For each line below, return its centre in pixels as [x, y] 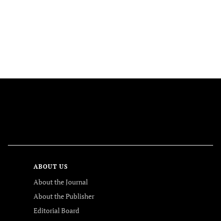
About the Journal [61, 182]
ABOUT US [51, 166]
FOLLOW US [110, 125]
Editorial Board [56, 210]
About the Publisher [64, 196]
